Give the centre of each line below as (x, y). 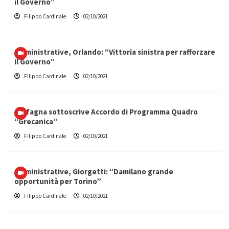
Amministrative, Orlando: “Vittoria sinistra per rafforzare (114, 52)
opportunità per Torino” (58, 181)
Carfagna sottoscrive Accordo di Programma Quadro (106, 112)
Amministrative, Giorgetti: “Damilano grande (94, 172)
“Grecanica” (36, 122)
